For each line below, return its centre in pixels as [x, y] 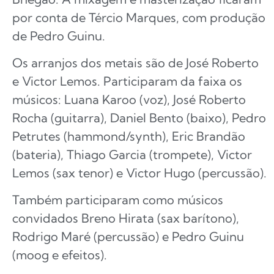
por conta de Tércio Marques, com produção [139, 17]
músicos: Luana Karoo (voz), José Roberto [129, 100]
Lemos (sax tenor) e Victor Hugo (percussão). [139, 173]
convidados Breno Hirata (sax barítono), [126, 218]
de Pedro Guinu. [59, 35]
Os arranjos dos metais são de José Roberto [135, 63]
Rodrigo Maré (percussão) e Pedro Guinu [128, 237]
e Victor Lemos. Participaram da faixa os [127, 81]
